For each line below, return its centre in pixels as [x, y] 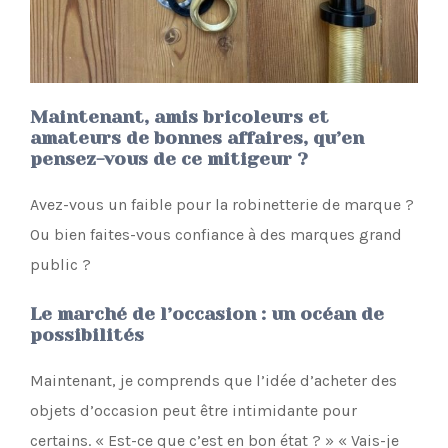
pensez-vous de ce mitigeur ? [169, 158]
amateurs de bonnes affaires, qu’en [197, 137]
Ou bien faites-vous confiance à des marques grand [216, 234]
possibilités [87, 334]
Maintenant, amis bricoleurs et [179, 116]
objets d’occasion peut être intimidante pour [193, 410]
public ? [60, 264]
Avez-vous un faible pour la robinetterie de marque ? [222, 204]
